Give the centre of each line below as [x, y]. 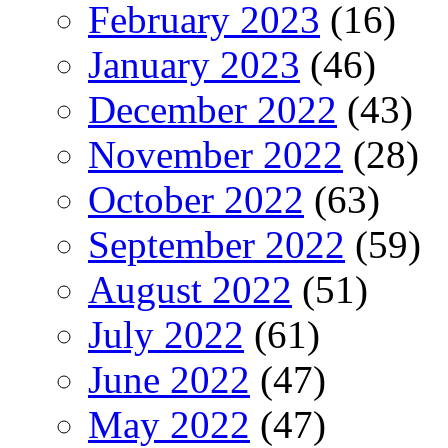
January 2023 [194, 64]
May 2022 [169, 424]
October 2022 [196, 199]
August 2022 [190, 289]
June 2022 [169, 379]
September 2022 [216, 244]
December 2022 [212, 109]
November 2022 [215, 154]
